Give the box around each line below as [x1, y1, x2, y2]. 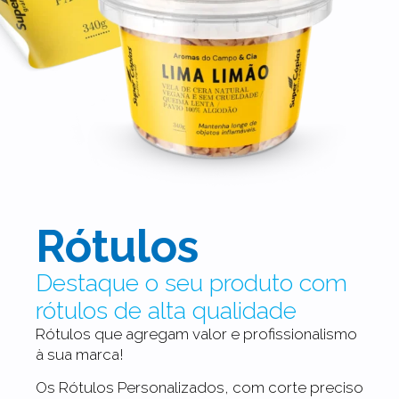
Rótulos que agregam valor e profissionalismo [36, 325, 357, 343]
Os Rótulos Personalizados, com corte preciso [36, 379, 363, 397]
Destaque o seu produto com [36, 269, 347, 297]
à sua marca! [36, 346, 124, 363]
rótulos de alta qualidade [36, 297, 297, 324]
